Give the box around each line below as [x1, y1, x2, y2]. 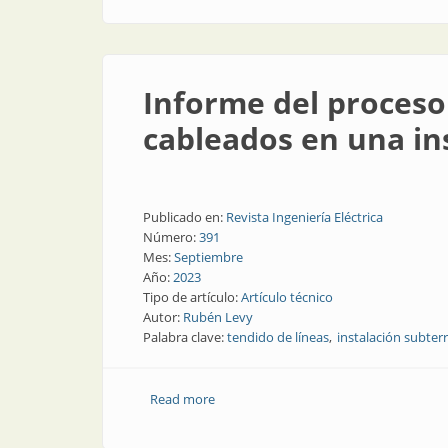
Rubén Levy [183, 308, 253, 326]
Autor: [143, 308, 183, 326]
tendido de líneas [227, 328, 329, 346]
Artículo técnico [241, 288, 333, 306]
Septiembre [174, 248, 243, 266]
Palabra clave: [143, 328, 227, 346]
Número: [143, 228, 199, 246]
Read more [149, 390, 215, 408]
